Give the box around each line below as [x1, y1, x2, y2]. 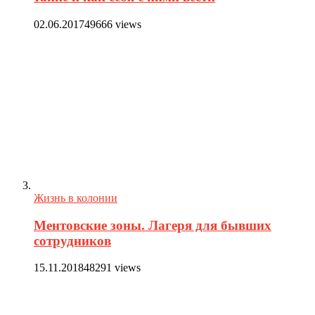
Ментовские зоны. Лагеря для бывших [34, 217, 271, 233]
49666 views [84, 18, 141, 30]
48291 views [84, 262, 141, 274]
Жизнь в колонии [34, 191, 117, 204]
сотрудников [34, 233, 111, 248]
